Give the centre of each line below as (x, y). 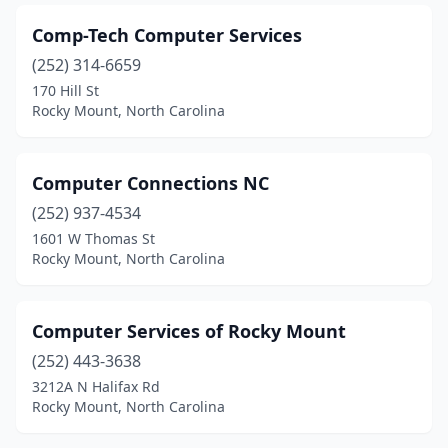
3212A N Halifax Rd (96, 386)
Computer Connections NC (150, 183)
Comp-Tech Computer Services (167, 35)
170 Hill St (65, 90)
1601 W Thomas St (93, 238)
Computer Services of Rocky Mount (189, 331)
